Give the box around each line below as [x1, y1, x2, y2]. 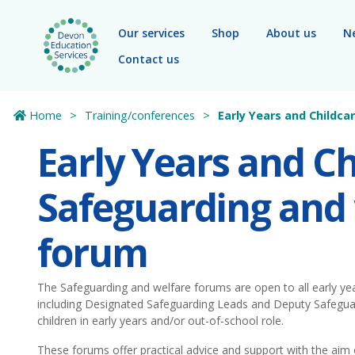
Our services [118, 25, 185, 40]
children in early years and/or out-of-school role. [37, 313, 284, 328]
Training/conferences [85, 108, 196, 123]
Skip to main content [25, 12, 143, 27]
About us [266, 25, 316, 40]
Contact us [118, 51, 179, 67]
